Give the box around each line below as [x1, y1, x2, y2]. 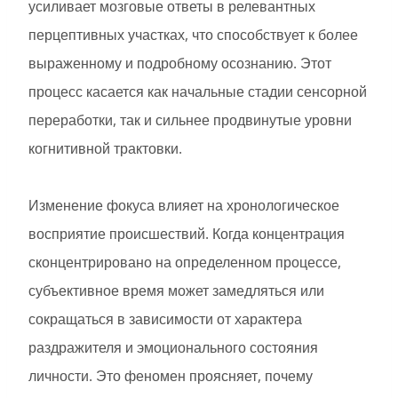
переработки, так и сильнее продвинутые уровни [28, 110, 352, 131]
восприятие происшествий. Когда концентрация [28, 224, 345, 244]
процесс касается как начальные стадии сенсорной [28, 82, 367, 102]
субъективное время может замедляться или [28, 281, 324, 301]
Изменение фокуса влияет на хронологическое [28, 195, 339, 216]
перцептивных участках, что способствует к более [28, 25, 358, 45]
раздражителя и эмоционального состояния [28, 338, 318, 358]
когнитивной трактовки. [28, 139, 182, 159]
